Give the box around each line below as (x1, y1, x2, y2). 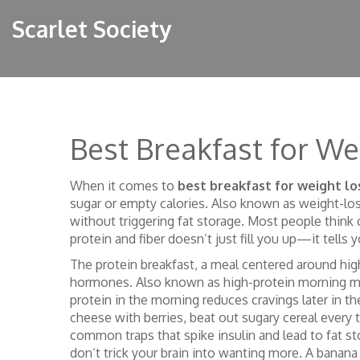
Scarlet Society (12, 14, 171, 43)
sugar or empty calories (70, 195, 205, 211)
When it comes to (70, 178, 178, 194)
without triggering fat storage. (70, 213, 244, 229)
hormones (70, 274, 129, 290)
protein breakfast (96, 256, 194, 272)
